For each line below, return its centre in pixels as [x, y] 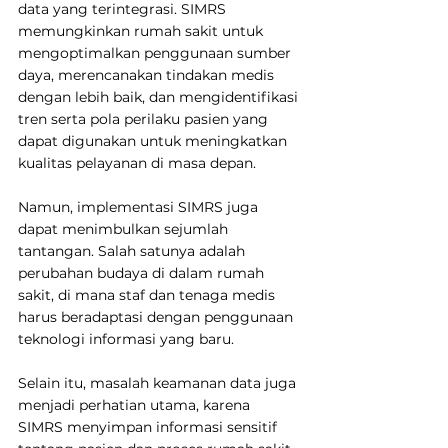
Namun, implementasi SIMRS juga [140, 206]
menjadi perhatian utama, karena [136, 404]
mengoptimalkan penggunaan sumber [156, 52]
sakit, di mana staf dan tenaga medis [148, 294]
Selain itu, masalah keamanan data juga [159, 382]
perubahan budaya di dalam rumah [143, 272]
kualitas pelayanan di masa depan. [137, 162]
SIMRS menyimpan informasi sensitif [149, 426]
